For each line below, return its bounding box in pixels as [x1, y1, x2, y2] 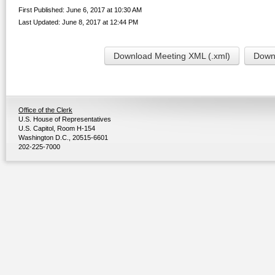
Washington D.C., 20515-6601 [18, 134, 108, 141]
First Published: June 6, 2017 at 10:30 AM [18, 6, 142, 14]
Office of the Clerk [18, 106, 72, 114]
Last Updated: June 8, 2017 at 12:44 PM [18, 18, 138, 26]
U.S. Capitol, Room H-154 [18, 125, 95, 132]
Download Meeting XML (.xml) [114, 51, 230, 61]
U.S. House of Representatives [18, 115, 111, 123]
